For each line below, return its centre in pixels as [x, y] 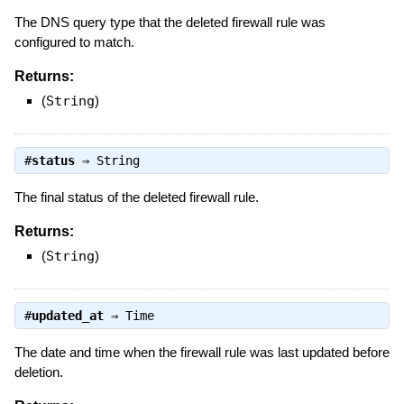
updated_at [67, 315]
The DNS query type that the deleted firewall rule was [170, 22]
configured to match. [74, 41]
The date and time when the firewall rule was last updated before [202, 352]
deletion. [38, 372]
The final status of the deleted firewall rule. [136, 197]
